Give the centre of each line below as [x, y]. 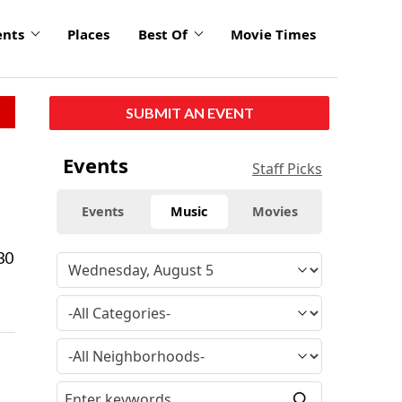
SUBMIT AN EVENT [189, 112]
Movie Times [273, 35]
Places [88, 35]
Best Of [163, 35]
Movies [275, 211]
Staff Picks [287, 168]
